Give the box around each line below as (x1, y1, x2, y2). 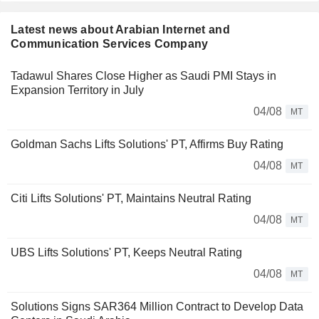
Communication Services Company (11, 38, 209, 51)
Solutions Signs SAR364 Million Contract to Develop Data (11, 300, 303, 313)
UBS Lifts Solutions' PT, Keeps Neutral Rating (11, 246, 242, 259)
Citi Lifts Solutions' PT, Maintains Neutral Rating (11, 192, 251, 205)
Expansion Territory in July (11, 84, 144, 97)
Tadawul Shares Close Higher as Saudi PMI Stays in (11, 70, 276, 83)
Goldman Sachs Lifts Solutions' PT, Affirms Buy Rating (11, 138, 283, 151)
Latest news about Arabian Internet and (11, 23, 230, 36)
